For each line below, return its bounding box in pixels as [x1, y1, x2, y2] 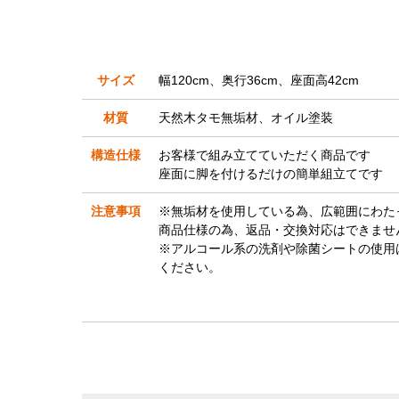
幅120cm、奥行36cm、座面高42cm [159, 73, 359, 88]
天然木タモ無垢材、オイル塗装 [159, 110, 333, 126]
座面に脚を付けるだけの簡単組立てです [159, 167, 383, 182]
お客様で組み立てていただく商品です [159, 148, 370, 163]
